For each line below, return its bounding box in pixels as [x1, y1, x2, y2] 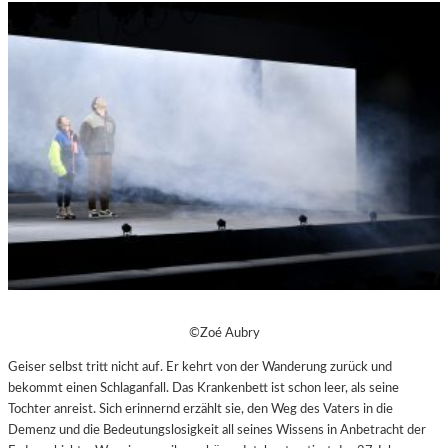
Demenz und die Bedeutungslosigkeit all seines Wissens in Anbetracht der [8, 423, 426, 438]
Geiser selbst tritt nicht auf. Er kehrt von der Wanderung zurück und [8, 360, 392, 375]
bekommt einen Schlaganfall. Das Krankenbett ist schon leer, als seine [8, 381, 399, 396]
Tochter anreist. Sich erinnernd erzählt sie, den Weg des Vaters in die [8, 402, 393, 417]
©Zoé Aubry [188, 325, 260, 340]
